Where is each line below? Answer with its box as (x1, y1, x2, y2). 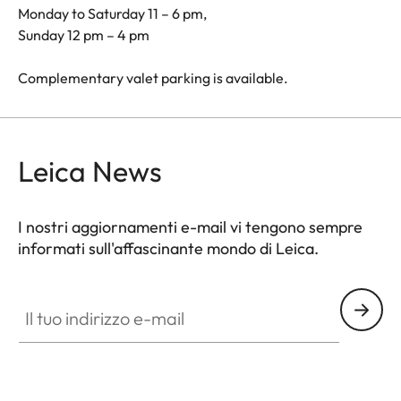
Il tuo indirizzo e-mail (17, 289, 149, 308)
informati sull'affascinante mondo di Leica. (18, 238, 319, 260)
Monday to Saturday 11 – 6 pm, (18, 4, 207, 23)
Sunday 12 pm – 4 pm (18, 26, 149, 45)
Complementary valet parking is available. (18, 69, 288, 88)
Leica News (18, 153, 162, 190)
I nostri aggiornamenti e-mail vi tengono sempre (18, 217, 363, 238)
